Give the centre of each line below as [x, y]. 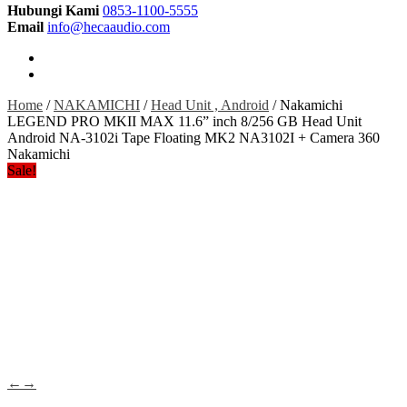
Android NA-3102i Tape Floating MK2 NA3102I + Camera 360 [194, 138]
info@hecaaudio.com [109, 27]
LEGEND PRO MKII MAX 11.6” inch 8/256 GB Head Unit [184, 121]
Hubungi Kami [53, 10]
